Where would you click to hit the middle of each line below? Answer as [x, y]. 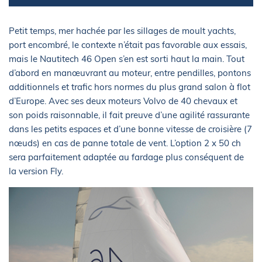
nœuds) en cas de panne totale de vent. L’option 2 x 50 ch [125, 143]
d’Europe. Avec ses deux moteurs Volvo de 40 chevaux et [123, 101]
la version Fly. [36, 171]
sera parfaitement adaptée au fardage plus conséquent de [126, 157]
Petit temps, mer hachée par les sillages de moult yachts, [122, 30]
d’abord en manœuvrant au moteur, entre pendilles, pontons [130, 73]
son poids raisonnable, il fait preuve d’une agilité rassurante [129, 115]
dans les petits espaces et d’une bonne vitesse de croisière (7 [130, 129]
